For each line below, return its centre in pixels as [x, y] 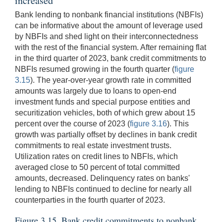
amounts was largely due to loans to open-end [96, 91]
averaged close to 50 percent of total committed [97, 167]
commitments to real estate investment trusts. [93, 146]
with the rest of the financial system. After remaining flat [111, 48]
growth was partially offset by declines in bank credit [106, 135]
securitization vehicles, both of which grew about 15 [105, 113]
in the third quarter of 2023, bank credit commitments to [111, 58]
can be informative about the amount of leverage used [109, 26]
